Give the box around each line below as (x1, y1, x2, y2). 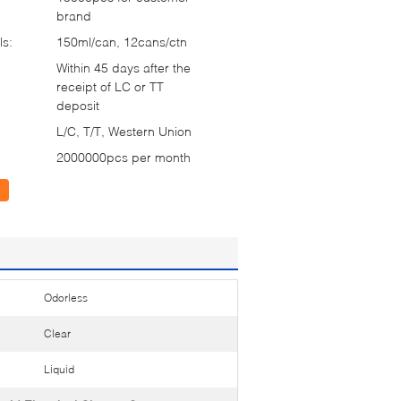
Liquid (44, 363, 74, 376)
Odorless (44, 291, 88, 304)
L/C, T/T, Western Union (56, 124, 192, 139)
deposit (56, 98, 99, 113)
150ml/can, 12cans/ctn (56, 34, 187, 49)
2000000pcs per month (56, 149, 191, 165)
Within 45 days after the (56, 60, 191, 75)
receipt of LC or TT (56, 79, 164, 94)
